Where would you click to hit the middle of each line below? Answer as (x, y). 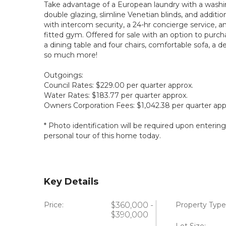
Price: (54, 205)
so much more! (71, 55)
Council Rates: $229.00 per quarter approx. (119, 85)
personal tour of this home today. (102, 136)
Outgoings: (64, 75)
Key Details (71, 182)
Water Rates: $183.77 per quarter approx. (116, 95)
